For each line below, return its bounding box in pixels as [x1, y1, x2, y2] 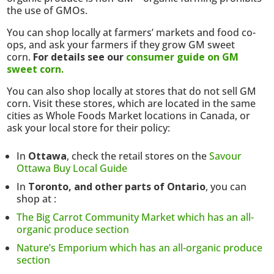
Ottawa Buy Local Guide [17, 161, 128, 175]
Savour [209, 149, 242, 163]
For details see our [33, 50, 127, 64]
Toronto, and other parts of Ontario [28, 179, 206, 193]
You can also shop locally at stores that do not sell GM [7, 84, 257, 98]
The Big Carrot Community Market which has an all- [17, 210, 254, 224]
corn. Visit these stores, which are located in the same [7, 96, 256, 110]
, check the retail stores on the [67, 149, 210, 163]
